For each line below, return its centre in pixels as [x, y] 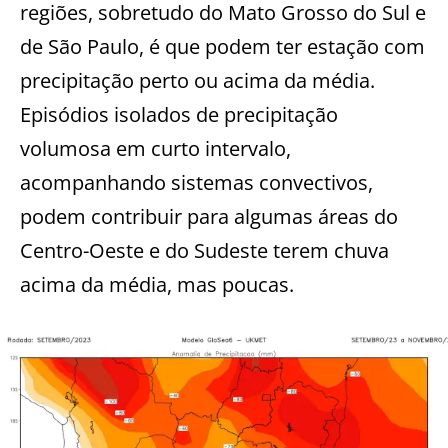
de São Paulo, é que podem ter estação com [222, 46]
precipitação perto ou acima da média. [197, 80]
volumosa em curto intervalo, [155, 148]
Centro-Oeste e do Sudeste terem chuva [204, 250]
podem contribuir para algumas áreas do [209, 216]
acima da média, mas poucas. [157, 284]
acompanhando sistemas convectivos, [196, 182]
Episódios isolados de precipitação [179, 114]
